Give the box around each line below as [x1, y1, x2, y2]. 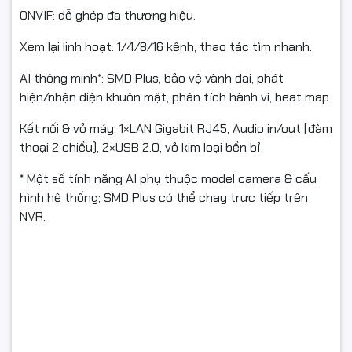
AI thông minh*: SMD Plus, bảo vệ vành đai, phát [20, 70, 284, 87]
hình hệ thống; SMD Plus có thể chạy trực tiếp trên [20, 189, 308, 207]
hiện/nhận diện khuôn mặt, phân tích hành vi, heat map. [20, 89, 332, 106]
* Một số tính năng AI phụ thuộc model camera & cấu [20, 170, 317, 188]
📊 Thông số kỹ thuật [20, 302, 140, 320]
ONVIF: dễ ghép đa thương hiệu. [20, 7, 196, 24]
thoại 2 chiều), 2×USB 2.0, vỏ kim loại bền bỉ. [20, 139, 263, 156]
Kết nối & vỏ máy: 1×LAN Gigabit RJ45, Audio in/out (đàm [20, 120, 332, 137]
